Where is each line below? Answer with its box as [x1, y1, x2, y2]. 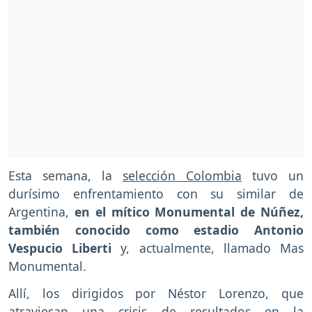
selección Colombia [123, 167, 242, 185]
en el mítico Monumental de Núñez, [74, 203, 304, 221]
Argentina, [8, 203, 75, 221]
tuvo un [242, 167, 304, 185]
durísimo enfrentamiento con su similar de [8, 185, 304, 203]
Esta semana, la [8, 167, 123, 185]
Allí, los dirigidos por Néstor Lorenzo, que [8, 285, 304, 302]
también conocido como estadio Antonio [8, 221, 304, 239]
